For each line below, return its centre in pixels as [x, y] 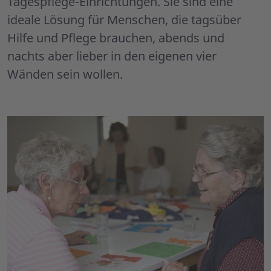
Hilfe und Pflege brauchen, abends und [116, 38]
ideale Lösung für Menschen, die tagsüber [124, 20]
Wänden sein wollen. [65, 74]
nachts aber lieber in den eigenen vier [112, 56]
